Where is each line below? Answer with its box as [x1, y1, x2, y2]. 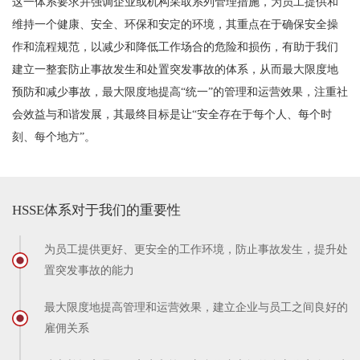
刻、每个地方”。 [12, 131, 96, 144]
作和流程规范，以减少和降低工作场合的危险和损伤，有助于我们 [12, 41, 338, 54]
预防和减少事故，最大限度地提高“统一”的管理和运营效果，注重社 [12, 86, 348, 99]
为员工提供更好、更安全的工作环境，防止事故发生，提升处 [44, 243, 348, 256]
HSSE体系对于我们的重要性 [12, 202, 181, 219]
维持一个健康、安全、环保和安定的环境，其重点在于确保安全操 [12, 18, 338, 31]
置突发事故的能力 [44, 264, 134, 277]
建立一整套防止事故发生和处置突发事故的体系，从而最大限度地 [12, 63, 338, 76]
